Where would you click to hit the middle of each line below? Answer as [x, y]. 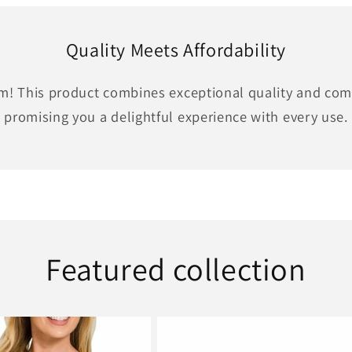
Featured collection [176, 269]
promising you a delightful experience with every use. [176, 117]
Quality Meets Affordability [176, 50]
